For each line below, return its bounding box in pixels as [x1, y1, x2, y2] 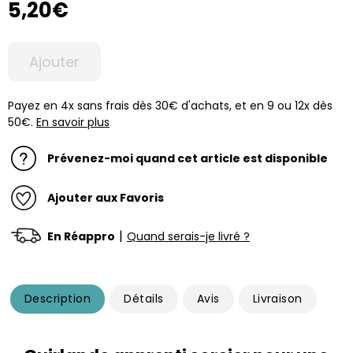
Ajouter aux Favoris [47, 189, 164, 206]
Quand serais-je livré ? [127, 228, 250, 244]
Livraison [252, 291, 303, 307]
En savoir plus [36, 114, 110, 131]
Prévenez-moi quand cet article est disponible [47, 150, 328, 166]
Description [24, 291, 91, 307]
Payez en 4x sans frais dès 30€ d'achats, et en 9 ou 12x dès [8, 98, 333, 114]
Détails [124, 291, 164, 307]
